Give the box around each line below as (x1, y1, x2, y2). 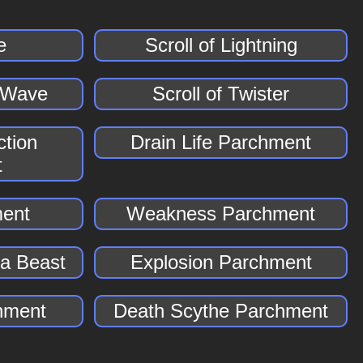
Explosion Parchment (130, 251, 312, 273)
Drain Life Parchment (130, 131, 312, 153)
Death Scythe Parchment (113, 300, 329, 322)
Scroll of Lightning (144, 34, 297, 56)
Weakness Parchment (126, 203, 316, 224)
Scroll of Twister (152, 83, 290, 105)
